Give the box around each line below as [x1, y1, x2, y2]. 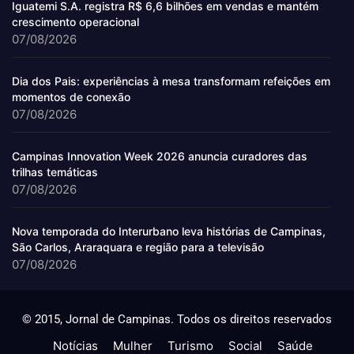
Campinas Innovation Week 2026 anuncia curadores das [12, 149, 307, 163]
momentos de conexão [12, 89, 130, 104]
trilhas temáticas [12, 164, 98, 179]
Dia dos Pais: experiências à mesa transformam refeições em [12, 73, 330, 88]
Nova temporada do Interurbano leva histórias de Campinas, [12, 224, 326, 238]
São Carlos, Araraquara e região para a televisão [12, 239, 264, 254]
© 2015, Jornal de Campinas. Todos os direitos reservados [22, 311, 332, 326]
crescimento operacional [12, 14, 139, 28]
